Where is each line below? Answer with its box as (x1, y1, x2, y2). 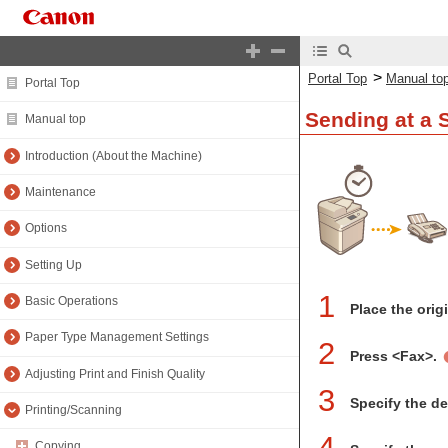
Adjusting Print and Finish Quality (25, 366, 205, 381)
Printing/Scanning (25, 403, 122, 418)
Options (25, 221, 67, 236)
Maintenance (25, 185, 96, 200)
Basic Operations (25, 294, 118, 309)
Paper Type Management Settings (25, 330, 209, 345)
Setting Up (25, 257, 82, 272)
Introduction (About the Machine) (25, 148, 202, 163)
